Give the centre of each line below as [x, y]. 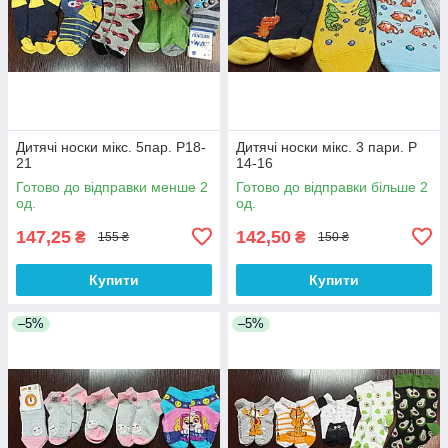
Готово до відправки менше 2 [112, 186]
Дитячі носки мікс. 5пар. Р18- [111, 146]
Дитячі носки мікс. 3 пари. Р [326, 146]
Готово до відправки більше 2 [332, 186]
